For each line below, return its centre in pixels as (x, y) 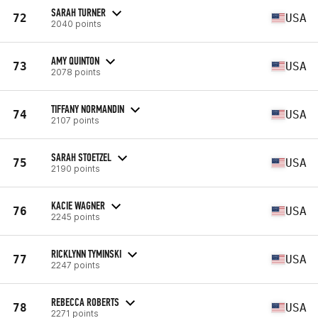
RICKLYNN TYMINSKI (86, 253)
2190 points (76, 168)
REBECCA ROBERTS (85, 302)
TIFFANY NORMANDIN (88, 109)
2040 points (76, 23)
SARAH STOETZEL (81, 157)
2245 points (76, 216)
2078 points (76, 72)
